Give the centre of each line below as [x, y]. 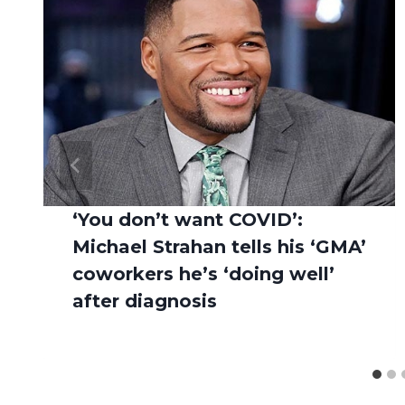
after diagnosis [145, 301]
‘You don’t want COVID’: [188, 220]
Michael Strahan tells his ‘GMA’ [219, 247]
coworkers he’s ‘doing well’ [203, 274]
